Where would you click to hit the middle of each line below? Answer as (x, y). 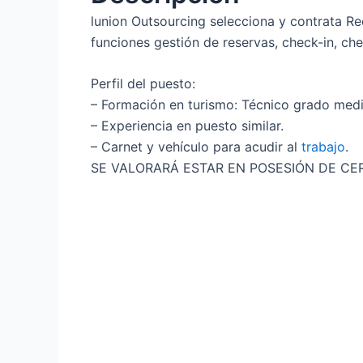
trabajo (323, 147)
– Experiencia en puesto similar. (187, 126)
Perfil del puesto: (143, 84)
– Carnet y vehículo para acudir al (196, 147)
